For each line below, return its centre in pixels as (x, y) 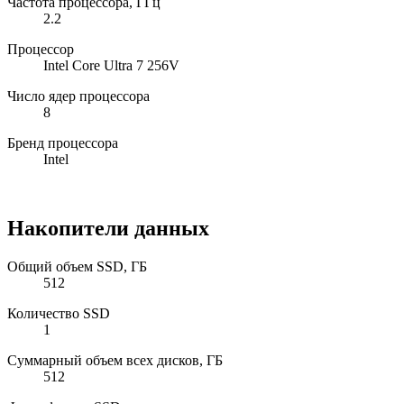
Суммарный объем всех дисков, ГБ (115, 361)
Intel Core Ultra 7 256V (111, 66)
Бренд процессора (63, 143)
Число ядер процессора (78, 96)
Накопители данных (108, 229)
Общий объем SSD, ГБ (77, 267)
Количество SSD (59, 314)
